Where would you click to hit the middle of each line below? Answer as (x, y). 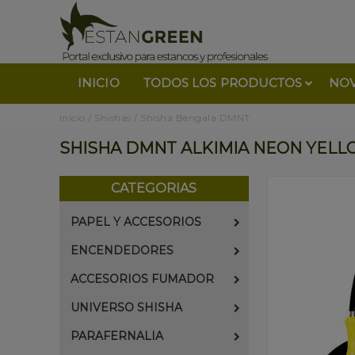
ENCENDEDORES (122, 250)
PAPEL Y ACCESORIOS (136, 222)
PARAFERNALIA (116, 336)
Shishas (113, 118)
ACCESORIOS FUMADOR (142, 279)
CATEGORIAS (154, 188)
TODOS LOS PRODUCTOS (223, 83)
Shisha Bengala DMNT (195, 118)
